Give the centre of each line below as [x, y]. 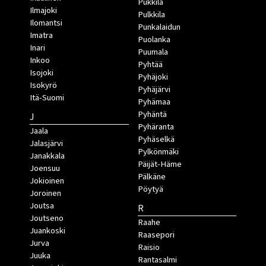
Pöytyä [150, 189]
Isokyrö [43, 85]
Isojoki [42, 73]
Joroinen [45, 194]
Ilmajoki [43, 11]
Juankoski [47, 231]
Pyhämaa [154, 102]
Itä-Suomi [47, 98]
